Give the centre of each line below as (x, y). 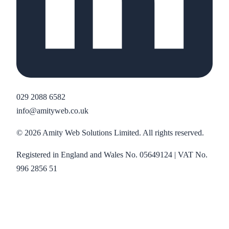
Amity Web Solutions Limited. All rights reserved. (122, 133)
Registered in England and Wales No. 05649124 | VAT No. (112, 155)
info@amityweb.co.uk (52, 111)
